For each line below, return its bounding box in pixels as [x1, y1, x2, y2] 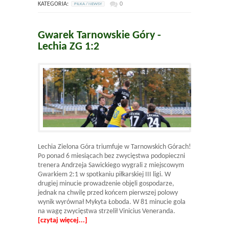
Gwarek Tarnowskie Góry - [38, 29, 161, 41]
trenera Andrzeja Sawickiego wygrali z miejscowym [38, 162, 184, 170]
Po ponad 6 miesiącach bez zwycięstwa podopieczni [38, 152, 185, 161]
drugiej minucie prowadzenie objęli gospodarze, [38, 180, 174, 188]
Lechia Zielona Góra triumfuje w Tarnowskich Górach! [38, 143, 191, 151]
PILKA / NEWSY [74, 1, 102, 6]
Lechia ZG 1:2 [38, 40, 99, 53]
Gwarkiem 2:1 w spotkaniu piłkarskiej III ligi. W [38, 171, 171, 179]
